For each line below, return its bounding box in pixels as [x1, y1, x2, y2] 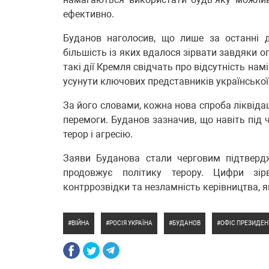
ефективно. [63, 8, 114, 20]
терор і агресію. [63, 128, 133, 140]
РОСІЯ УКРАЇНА [109, 220, 153, 226]
